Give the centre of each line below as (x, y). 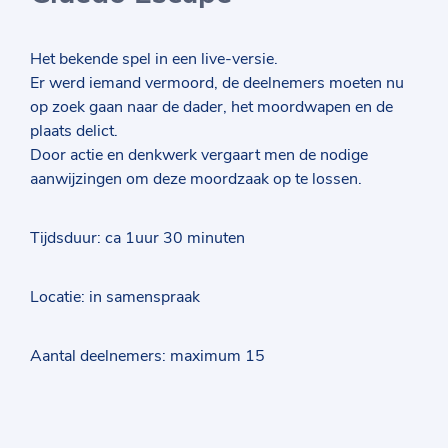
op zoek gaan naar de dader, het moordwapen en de (211, 107)
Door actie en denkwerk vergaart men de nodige (199, 155)
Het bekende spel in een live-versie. (154, 59)
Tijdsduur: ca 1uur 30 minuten (137, 238)
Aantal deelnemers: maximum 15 (147, 356)
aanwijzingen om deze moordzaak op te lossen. (196, 179)
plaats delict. (74, 131)
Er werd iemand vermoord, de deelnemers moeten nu (217, 83)
